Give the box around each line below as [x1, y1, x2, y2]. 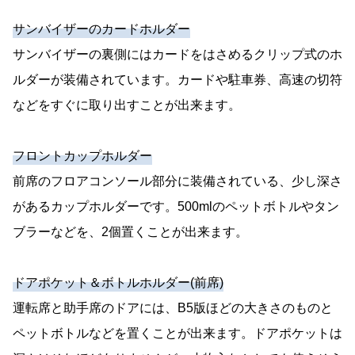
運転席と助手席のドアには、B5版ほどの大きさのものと [13, 300, 333, 315]
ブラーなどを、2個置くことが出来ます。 [13, 224, 248, 239]
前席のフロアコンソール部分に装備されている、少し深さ [13, 174, 342, 188]
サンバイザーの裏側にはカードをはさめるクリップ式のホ [13, 47, 342, 61]
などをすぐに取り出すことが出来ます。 [13, 97, 241, 112]
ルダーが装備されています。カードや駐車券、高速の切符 [13, 72, 342, 86]
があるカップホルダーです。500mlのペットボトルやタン [13, 199, 339, 213]
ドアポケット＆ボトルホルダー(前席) [13, 275, 223, 289]
